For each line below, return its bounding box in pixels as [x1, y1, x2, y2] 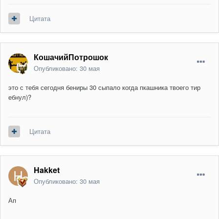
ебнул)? [8, 92, 31, 102]
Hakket [34, 164, 60, 176]
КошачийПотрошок [34, 51, 108, 63]
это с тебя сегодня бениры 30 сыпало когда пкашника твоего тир [8, 83, 200, 92]
